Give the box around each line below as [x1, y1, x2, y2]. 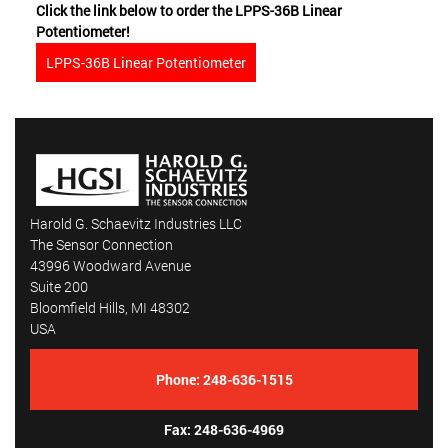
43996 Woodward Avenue [30, 255, 191, 275]
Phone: [155, 369, 203, 389]
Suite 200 [30, 276, 88, 296]
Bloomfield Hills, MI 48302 [30, 297, 190, 317]
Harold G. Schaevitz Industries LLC [30, 213, 242, 233]
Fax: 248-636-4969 [164, 420, 284, 440]
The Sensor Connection [30, 234, 173, 254]
